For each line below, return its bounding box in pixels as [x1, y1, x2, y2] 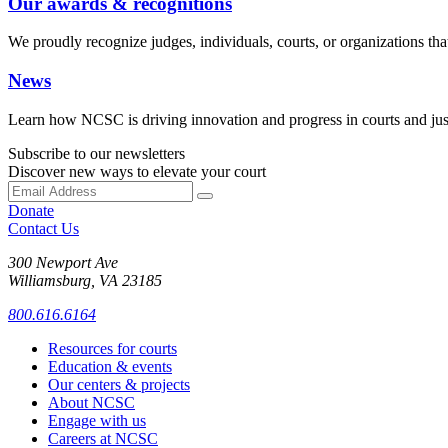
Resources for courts [48, 339, 177, 357]
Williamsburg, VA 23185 [8, 271, 162, 289]
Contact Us [8, 219, 79, 237]
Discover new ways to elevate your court [8, 162, 266, 180]
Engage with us [48, 411, 146, 429]
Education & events [48, 357, 172, 375]
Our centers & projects [48, 375, 190, 393]
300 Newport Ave [8, 253, 118, 271]
